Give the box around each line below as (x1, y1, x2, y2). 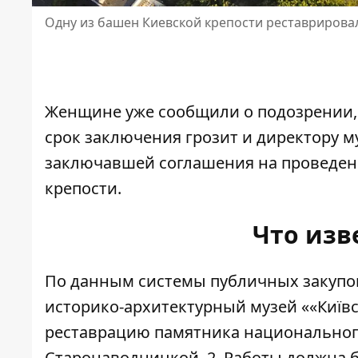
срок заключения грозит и (45, 125, 253, 148)
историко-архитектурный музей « (45, 295, 309, 317)
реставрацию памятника (45, 320, 240, 343)
